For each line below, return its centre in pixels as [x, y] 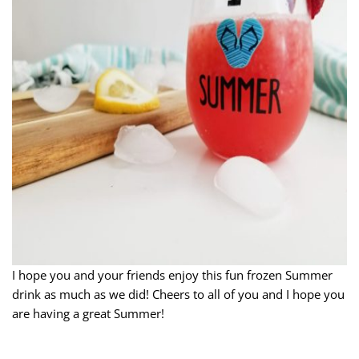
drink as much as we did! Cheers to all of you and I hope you [178, 294]
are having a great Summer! [88, 313]
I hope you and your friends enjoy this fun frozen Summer [172, 274]
